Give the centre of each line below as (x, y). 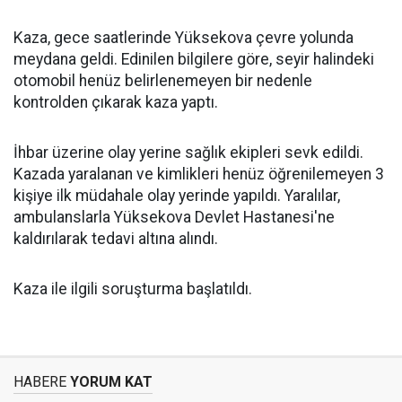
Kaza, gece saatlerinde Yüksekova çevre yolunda (184, 38)
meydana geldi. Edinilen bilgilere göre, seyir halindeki (194, 59)
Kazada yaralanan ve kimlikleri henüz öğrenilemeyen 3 (199, 174)
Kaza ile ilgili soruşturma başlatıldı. (133, 289)
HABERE (40, 382)
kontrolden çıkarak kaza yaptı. (116, 102)
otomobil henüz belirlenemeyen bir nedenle (163, 81)
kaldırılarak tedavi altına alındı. (116, 239)
